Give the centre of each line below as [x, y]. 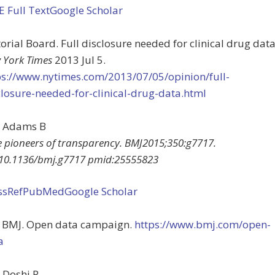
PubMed [44, 191]
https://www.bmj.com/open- [203, 224]
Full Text [29, 10]
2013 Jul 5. [79, 60]
